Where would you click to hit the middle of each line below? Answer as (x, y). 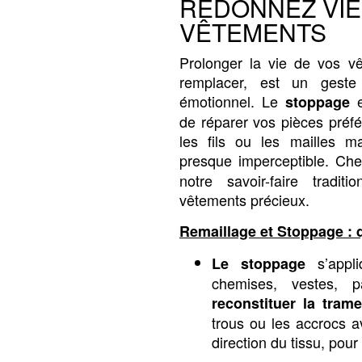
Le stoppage (259, 263)
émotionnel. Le (232, 101)
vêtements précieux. (244, 200)
